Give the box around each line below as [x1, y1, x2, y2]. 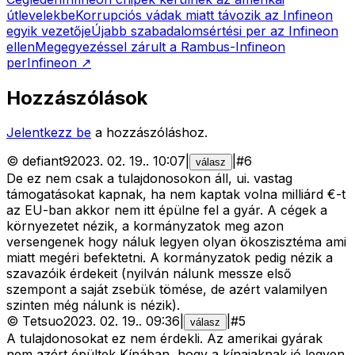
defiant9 [22, 153, 71, 170]
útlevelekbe [6, 6, 75, 23]
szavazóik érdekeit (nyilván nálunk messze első [6, 265, 292, 282]
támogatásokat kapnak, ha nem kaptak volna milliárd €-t [6, 186, 345, 203]
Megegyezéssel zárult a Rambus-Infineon [35, 38, 285, 55]
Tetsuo [22, 313, 63, 330]
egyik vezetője [6, 22, 91, 39]
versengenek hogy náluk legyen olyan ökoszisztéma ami [6, 234, 346, 250]
